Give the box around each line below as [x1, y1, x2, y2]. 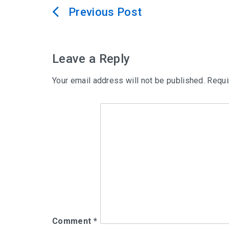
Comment [52, 216, 94, 226]
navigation [52, 28, 125, 47]
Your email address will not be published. [52, 75, 205, 85]
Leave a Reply [52, 51, 130, 66]
